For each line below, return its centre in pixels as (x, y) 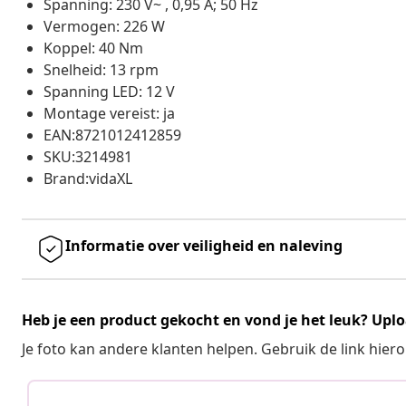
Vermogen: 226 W (104, 26)
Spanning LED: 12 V (109, 91)
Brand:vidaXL (88, 178)
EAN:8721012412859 (112, 135)
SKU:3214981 (88, 156)
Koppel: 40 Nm (93, 48)
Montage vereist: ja (109, 113)
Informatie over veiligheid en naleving (204, 245)
